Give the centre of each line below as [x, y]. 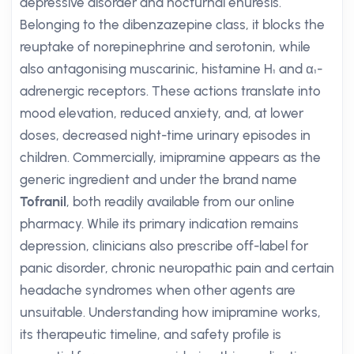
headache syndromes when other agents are [158, 290]
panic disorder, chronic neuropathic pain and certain [177, 268]
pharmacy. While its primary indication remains [159, 224]
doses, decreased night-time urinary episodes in [165, 135]
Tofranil [43, 201]
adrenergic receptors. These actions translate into [170, 91]
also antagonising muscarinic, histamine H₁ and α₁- [171, 69]
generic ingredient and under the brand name [158, 179]
